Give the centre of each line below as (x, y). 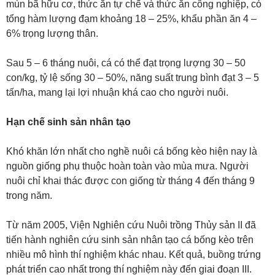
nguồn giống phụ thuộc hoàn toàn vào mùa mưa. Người (127, 166)
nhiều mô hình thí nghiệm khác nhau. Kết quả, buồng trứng (134, 254)
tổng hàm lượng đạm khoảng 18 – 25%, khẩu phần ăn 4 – (131, 19)
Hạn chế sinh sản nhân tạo (68, 122)
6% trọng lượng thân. (52, 33)
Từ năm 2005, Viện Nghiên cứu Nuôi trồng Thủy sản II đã (131, 225)
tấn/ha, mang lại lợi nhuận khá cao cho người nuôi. (117, 92)
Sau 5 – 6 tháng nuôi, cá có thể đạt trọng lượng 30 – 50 (126, 63)
